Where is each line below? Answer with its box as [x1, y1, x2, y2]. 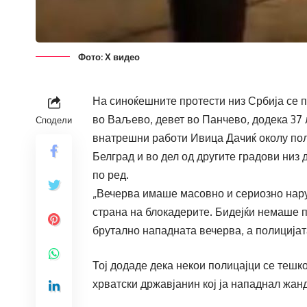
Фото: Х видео [78, 51, 140, 62]
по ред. [93, 168, 132, 182]
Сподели [36, 114, 72, 125]
